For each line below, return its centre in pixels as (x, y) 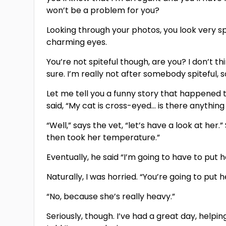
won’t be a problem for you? (103, 10)
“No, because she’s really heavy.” (111, 196)
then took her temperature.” (103, 137)
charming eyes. (77, 42)
